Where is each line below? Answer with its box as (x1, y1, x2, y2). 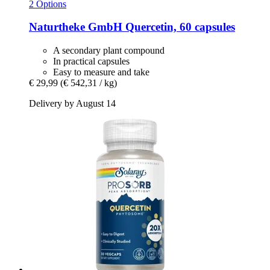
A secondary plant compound (53, 45, 165, 56)
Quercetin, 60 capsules (122, 20, 235, 34)
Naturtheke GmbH (29, 20, 122, 34)
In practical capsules (53, 56, 130, 67)
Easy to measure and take (53, 67, 149, 78)
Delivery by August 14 (29, 98, 116, 109)
